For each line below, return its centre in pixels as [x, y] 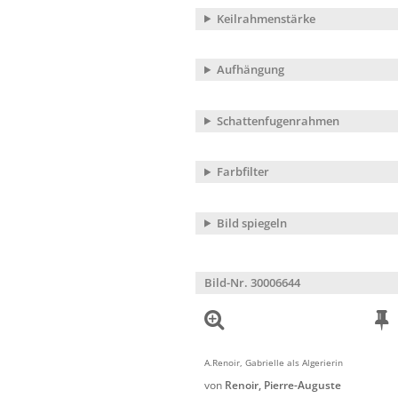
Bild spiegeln [251, 223]
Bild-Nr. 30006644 [252, 283]
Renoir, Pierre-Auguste [283, 386]
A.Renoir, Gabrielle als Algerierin [274, 362]
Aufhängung [250, 70]
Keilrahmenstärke [266, 18]
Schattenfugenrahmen [278, 120]
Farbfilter [243, 172]
